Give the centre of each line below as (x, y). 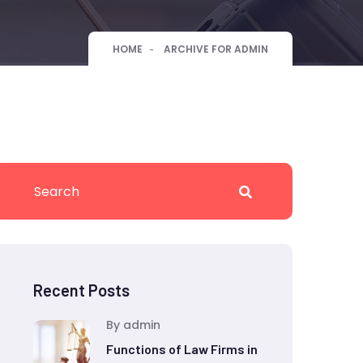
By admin (133, 325)
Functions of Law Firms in (182, 349)
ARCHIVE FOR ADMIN (216, 49)
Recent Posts (81, 290)
